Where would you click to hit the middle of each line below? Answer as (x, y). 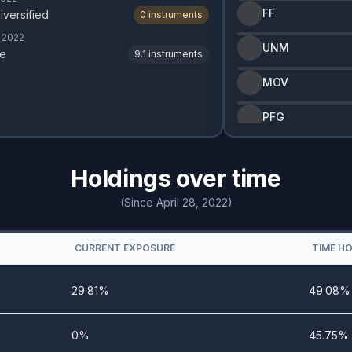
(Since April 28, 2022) (176, 202)
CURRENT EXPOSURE (125, 248)
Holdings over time (176, 178)
